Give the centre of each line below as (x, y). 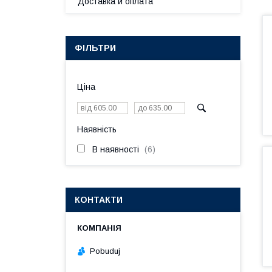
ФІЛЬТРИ (95, 48)
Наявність (97, 129)
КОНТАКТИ (99, 200)
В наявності (116, 149)
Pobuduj (105, 251)
